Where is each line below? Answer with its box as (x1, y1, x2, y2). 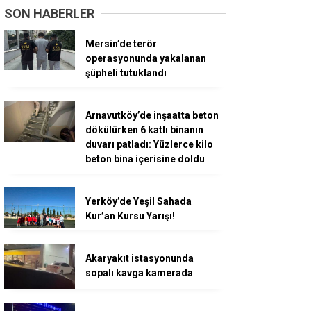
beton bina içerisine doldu (85, 153, 205, 165)
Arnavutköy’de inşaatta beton (85, 110, 219, 121)
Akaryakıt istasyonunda (85, 253, 194, 264)
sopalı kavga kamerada (85, 267, 193, 279)
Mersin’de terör (85, 38, 157, 50)
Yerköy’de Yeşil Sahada (85, 196, 192, 208)
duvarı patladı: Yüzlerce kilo (85, 139, 213, 151)
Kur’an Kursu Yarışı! (85, 210, 175, 222)
